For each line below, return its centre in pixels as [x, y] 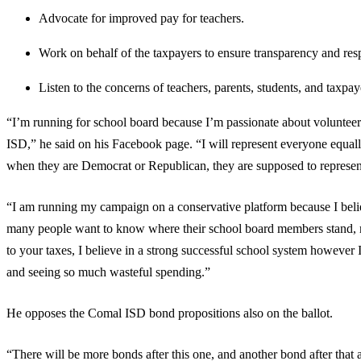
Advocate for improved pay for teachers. [141, 19]
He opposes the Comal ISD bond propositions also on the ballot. [170, 313]
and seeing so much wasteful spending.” [108, 272]
